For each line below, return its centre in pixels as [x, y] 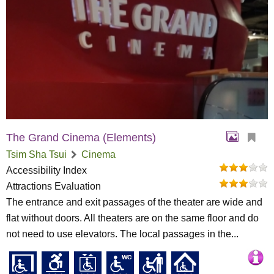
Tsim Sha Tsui [36, 154]
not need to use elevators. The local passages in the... [122, 234]
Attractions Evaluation [54, 186]
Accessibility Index [46, 170]
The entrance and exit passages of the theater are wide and [134, 202]
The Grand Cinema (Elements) [81, 138]
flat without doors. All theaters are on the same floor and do [132, 218]
